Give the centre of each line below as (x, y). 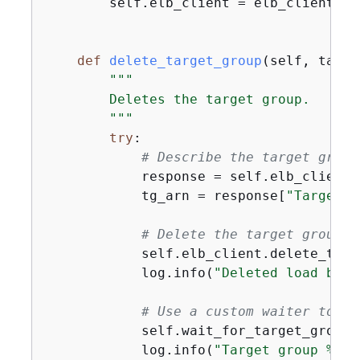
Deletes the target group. (177, 99)
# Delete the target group (241, 234)
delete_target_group (185, 61)
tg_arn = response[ (165, 196)
